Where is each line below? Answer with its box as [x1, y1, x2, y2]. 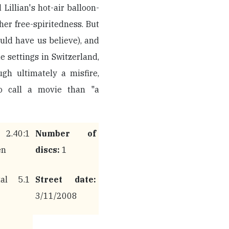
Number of [35, 128, 96, 139]
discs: [35, 144, 60, 155]
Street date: [35, 174, 96, 185]
